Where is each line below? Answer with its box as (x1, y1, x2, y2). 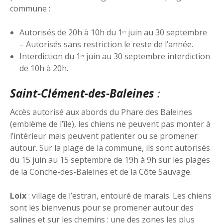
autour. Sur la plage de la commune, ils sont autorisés (10, 142, 210, 154)
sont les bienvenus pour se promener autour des (10, 202, 194, 214)
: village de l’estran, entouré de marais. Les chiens (26, 190, 212, 202)
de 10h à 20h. (19, 62, 69, 74)
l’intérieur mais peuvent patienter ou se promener (10, 130, 198, 142)
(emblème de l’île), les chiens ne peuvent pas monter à (10, 118, 211, 130)
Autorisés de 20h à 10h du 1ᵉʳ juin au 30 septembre (19, 26, 208, 38)
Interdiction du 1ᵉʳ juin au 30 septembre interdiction (19, 50, 211, 62)
